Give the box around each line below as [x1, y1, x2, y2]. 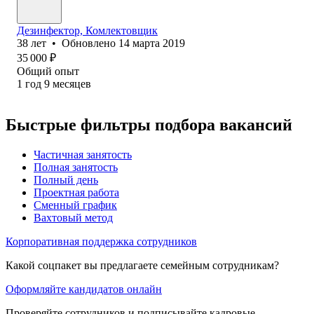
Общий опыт [17, 64, 79, 77]
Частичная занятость [34, 148, 132, 161]
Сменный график [34, 198, 117, 211]
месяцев [53, 77, 91, 90]
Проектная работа [34, 186, 119, 198]
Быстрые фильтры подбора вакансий [6, 115, 292, 134]
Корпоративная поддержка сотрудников [6, 235, 197, 247]
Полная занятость [34, 161, 118, 173]
